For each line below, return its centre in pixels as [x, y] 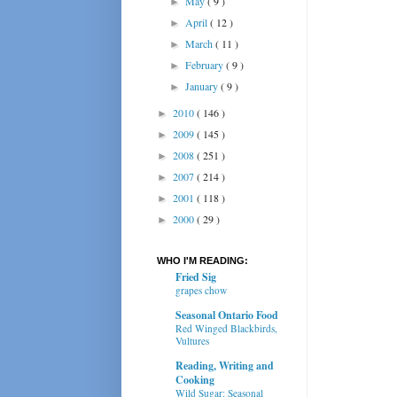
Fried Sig [196, 276]
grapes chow [201, 290]
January [203, 86]
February [206, 64]
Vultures [192, 340]
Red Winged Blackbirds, [226, 328]
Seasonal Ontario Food [227, 315]
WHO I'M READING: [202, 260]
